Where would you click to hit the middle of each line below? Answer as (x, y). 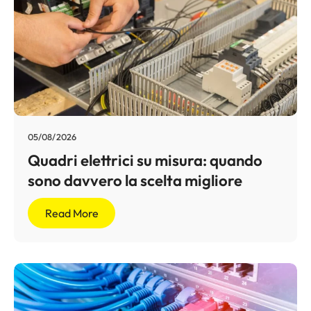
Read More (72, 213)
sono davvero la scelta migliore (135, 180)
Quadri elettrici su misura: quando (145, 160)
